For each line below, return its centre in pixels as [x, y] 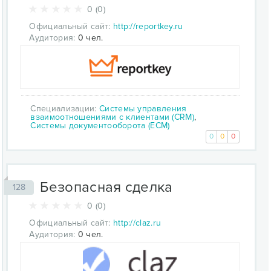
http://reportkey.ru [148, 26]
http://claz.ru [137, 223]
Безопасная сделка [106, 187]
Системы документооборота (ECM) [100, 125]
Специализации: [65, 108]
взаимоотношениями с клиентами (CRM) [112, 117]
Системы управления [143, 108]
